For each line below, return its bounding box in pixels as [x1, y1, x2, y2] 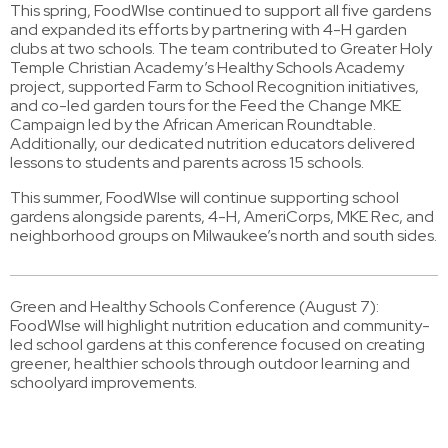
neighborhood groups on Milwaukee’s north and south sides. [10, 225, 437, 246]
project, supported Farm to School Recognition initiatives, [10, 76, 419, 97]
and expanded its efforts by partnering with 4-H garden [10, 19, 407, 40]
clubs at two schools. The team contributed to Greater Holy [10, 38, 432, 59]
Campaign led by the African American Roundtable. [10, 114, 376, 135]
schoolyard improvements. [10, 372, 197, 393]
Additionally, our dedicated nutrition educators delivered [10, 133, 415, 154]
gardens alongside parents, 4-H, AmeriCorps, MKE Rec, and [10, 206, 434, 227]
